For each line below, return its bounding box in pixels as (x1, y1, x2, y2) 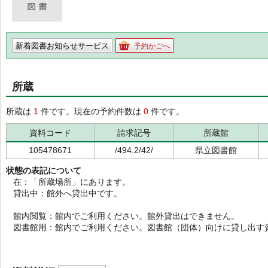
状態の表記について (6, 166, 81, 175)
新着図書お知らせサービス (16, 41, 109, 50)
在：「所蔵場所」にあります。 (6, 177, 130, 187)
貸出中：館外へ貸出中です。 (6, 188, 122, 198)
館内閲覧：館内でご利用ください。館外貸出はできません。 (6, 211, 239, 221)
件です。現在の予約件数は (38, 106, 144, 116)
